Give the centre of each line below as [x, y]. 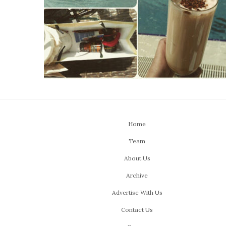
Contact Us [137, 209]
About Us [137, 158]
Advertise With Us [137, 192]
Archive [137, 175]
